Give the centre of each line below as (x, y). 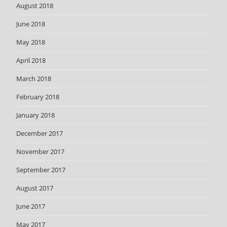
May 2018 (31, 42)
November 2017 (41, 151)
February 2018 (38, 97)
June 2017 (31, 206)
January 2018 (36, 115)
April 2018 (31, 60)
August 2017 (35, 188)
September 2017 (41, 169)
